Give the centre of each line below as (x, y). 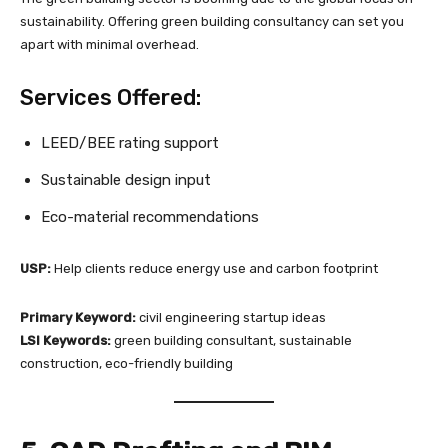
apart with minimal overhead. (109, 45)
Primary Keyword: (78, 318)
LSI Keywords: (65, 341)
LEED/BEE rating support (130, 143)
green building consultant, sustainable (231, 341)
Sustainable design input (126, 180)
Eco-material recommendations (150, 217)
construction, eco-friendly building (126, 364)
